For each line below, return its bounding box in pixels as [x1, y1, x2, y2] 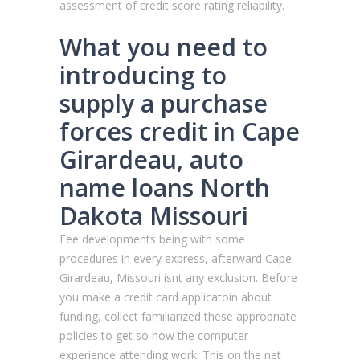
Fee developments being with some [59, 231, 245, 247]
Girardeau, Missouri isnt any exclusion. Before [59, 269, 297, 285]
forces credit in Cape [59, 114, 300, 148]
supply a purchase [59, 86, 268, 120]
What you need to [59, 30, 268, 63]
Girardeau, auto [59, 142, 243, 176]
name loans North [59, 170, 270, 204]
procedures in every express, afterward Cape [59, 250, 292, 266]
